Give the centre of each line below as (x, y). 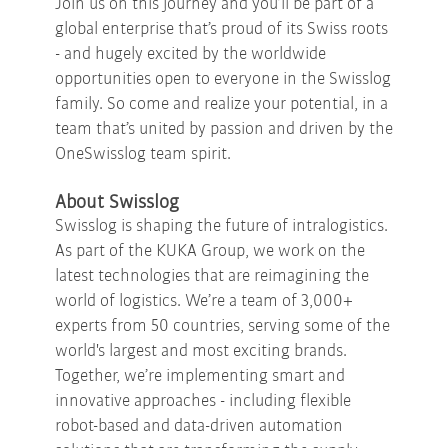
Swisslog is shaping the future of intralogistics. (221, 226)
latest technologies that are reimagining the (212, 276)
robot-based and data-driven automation (199, 426)
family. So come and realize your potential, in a (221, 104)
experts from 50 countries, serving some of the (222, 326)
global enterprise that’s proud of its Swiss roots (221, 29)
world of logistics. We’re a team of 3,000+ (204, 301)
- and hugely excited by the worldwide (190, 54)
